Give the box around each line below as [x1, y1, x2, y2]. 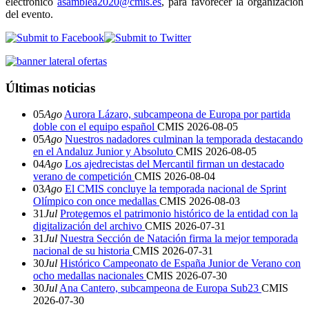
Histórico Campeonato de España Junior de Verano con [60, 257, 301, 270]
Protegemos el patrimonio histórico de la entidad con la [60, 208, 298, 220]
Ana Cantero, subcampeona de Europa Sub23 [59, 282, 261, 295]
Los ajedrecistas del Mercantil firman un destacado [65, 158, 284, 170]
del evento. [6, 8, 53, 20]
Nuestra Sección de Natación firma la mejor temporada [60, 232, 298, 245]
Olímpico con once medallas [33, 195, 159, 208]
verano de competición [33, 170, 134, 183]
